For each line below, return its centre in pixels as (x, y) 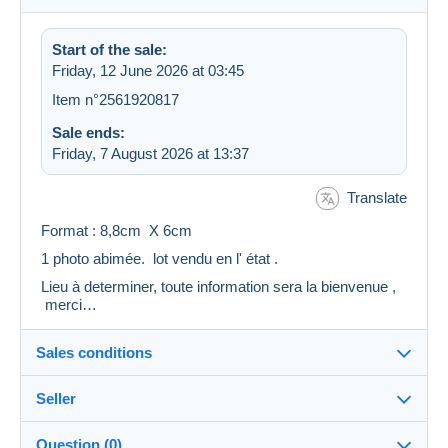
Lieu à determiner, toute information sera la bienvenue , (218, 287)
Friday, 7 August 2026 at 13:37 (150, 153)
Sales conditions (94, 353)
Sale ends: (88, 132)
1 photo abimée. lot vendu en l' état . (165, 259)
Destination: (99, 419)
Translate (377, 197)
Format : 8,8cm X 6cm (116, 231)
